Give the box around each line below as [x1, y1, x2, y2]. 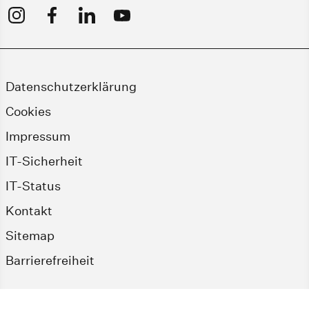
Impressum [6, 128, 70, 143]
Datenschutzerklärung [6, 79, 137, 94]
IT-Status [6, 178, 61, 193]
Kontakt [6, 203, 52, 218]
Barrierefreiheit [6, 252, 94, 268]
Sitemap [6, 228, 54, 243]
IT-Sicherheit [6, 153, 83, 168]
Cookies [6, 103, 51, 119]
